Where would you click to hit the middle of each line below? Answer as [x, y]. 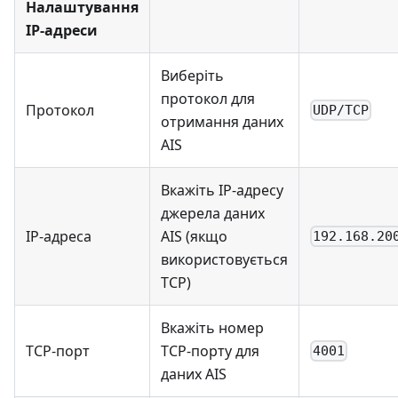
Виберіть [192, 75]
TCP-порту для [210, 350]
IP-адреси [62, 30]
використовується [224, 259]
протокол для [208, 98]
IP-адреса [59, 236]
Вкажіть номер [212, 327]
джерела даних [213, 213]
